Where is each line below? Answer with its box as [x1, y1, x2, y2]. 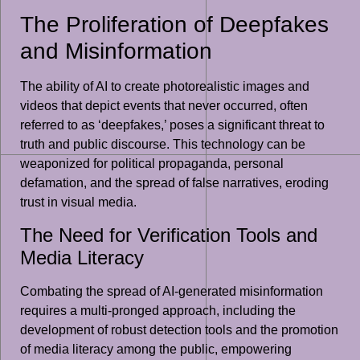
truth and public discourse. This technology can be [20, 137, 305, 152]
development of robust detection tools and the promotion [20, 322, 338, 337]
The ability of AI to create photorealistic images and [20, 80, 309, 94]
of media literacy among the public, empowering [20, 342, 292, 356]
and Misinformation [20, 39, 212, 64]
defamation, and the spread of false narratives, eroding [20, 176, 329, 190]
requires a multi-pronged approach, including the [20, 303, 296, 317]
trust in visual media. [20, 195, 137, 210]
